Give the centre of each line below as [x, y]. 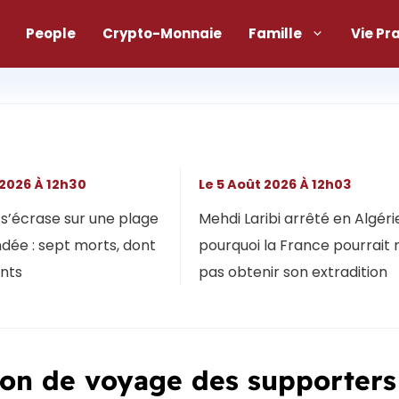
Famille [275, 33]
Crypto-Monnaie [162, 33]
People [51, 33]
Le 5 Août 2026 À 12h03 [278, 184]
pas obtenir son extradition [293, 272]
